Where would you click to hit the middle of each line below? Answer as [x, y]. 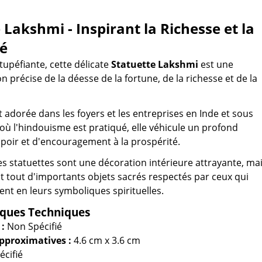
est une [216, 65]
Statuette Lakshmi [155, 65]
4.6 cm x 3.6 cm [106, 241]
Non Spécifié [33, 227]
